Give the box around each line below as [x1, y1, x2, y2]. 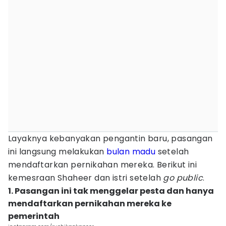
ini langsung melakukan [8, 146, 107, 157]
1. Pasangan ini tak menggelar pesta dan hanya [8, 185, 214, 197]
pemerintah [8, 210, 60, 222]
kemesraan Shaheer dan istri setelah [8, 172, 163, 184]
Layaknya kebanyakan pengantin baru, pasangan [8, 133, 213, 144]
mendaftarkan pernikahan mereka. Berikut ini [8, 159, 197, 171]
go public [163, 172, 203, 184]
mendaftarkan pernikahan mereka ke [8, 198, 172, 209]
